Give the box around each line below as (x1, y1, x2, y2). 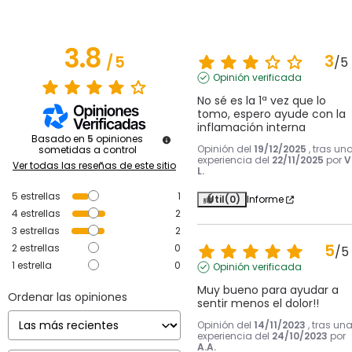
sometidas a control (38, 143, 137, 157)
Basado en (31, 132, 87, 146)
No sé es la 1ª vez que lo (196, 93, 326, 109)
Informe (246, 192, 284, 207)
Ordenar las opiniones (8, 289, 127, 306)
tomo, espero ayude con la (196, 106, 346, 123)
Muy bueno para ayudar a (196, 282, 339, 299)
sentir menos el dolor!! (196, 295, 319, 312)
